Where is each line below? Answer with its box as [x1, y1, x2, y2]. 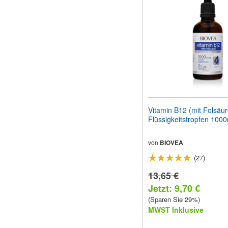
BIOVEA [160, 138, 183, 148]
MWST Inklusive [148, 205, 204, 215]
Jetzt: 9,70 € [148, 182, 200, 195]
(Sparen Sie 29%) [148, 194, 200, 205]
